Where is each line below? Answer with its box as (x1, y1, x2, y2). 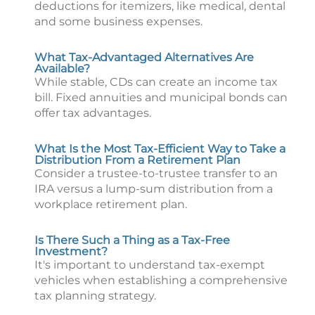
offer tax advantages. (34, 106, 151, 120)
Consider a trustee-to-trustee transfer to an (34, 167, 278, 180)
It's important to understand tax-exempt (34, 258, 265, 271)
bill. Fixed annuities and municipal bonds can (34, 91, 288, 104)
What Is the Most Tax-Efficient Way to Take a (34, 142, 285, 155)
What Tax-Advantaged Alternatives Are (34, 51, 254, 64)
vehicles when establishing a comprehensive (34, 274, 288, 287)
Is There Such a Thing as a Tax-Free (34, 233, 230, 247)
